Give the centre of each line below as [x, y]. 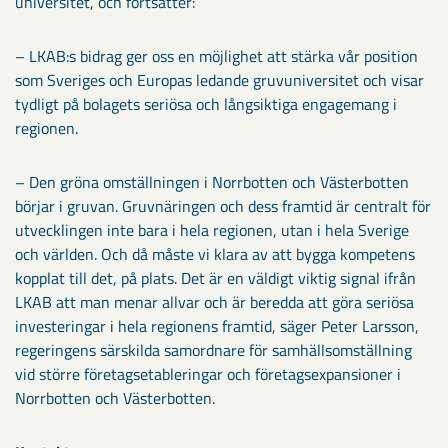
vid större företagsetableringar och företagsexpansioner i [208, 374]
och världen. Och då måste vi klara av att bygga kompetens [215, 254]
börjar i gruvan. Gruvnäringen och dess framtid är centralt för [223, 206]
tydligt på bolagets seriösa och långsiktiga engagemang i [206, 104]
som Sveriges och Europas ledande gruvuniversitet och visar [219, 80]
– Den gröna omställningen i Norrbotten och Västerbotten [212, 182]
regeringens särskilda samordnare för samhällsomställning [213, 350]
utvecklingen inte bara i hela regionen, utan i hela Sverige [212, 230]
